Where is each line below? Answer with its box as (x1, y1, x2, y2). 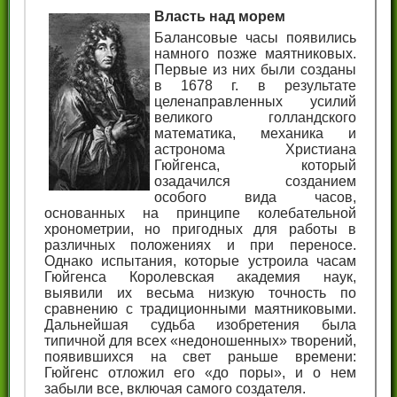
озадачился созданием (153, 174, 356, 190)
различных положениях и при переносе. (43, 237, 356, 253)
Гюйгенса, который (153, 158, 356, 174)
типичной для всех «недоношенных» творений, (43, 333, 356, 349)
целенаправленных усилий (153, 94, 356, 110)
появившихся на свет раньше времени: (43, 349, 356, 365)
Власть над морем (153, 8, 285, 24)
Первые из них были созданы (153, 62, 356, 78)
